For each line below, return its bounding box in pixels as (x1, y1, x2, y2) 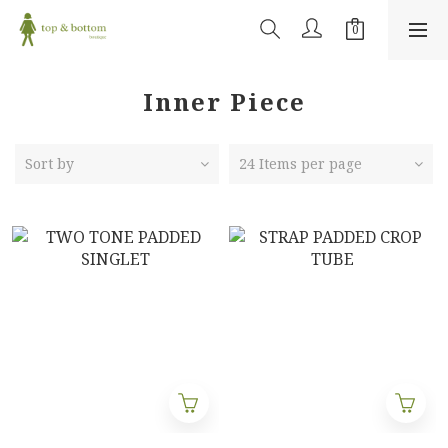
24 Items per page (239, 154, 362, 173)
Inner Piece (142, 85, 306, 118)
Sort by (25, 154, 74, 173)
